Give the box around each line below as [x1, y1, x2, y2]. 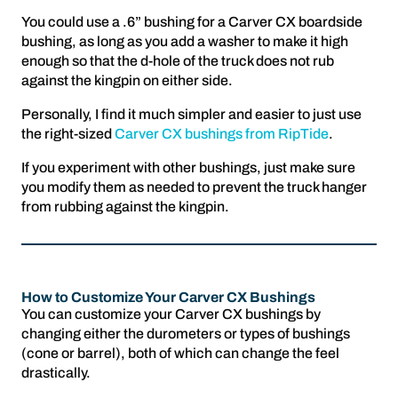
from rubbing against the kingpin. [21, 198, 229, 214]
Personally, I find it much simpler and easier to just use [21, 106, 362, 122]
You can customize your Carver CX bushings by [21, 306, 321, 322]
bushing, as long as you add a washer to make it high [21, 33, 348, 49]
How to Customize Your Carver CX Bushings [21, 289, 315, 305]
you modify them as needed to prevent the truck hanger [21, 179, 367, 195]
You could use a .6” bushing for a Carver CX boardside [21, 13, 362, 29]
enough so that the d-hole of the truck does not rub [21, 52, 334, 68]
